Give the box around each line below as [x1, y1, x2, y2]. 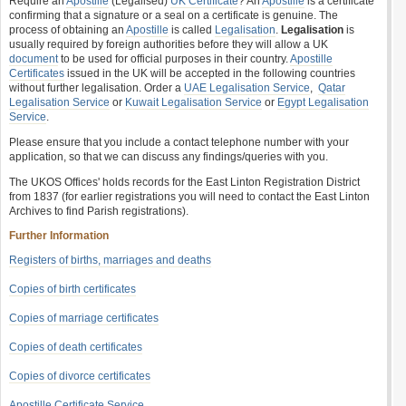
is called [169, 24, 215, 36]
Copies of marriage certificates [9, 312, 159, 324]
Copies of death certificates [9, 341, 142, 353]
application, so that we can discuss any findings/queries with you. [9, 150, 328, 163]
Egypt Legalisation [277, 96, 369, 109]
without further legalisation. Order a [9, 82, 184, 94]
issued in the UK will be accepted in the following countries [64, 67, 355, 80]
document [9, 53, 58, 65]
